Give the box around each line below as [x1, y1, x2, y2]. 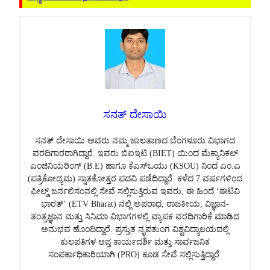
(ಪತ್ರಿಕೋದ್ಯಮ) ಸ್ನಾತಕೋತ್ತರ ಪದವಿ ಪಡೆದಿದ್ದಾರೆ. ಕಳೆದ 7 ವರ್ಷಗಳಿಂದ [28, 174, 242, 184]
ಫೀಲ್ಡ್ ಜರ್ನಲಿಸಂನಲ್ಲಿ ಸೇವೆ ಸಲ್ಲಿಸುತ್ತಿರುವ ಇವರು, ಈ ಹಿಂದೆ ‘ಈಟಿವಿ [30, 187, 240, 196]
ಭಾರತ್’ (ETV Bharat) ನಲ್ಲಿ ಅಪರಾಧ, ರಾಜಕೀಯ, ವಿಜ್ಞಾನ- [41, 199, 229, 209]
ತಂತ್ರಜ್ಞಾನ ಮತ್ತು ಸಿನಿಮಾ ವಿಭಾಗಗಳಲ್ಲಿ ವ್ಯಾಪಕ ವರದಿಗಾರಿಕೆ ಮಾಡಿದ [31, 212, 239, 222]
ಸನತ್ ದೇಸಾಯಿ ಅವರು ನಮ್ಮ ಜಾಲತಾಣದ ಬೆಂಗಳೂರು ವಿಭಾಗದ [35, 136, 235, 146]
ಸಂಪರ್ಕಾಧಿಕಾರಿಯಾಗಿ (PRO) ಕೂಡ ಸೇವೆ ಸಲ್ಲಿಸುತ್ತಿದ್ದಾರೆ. [48, 250, 222, 260]
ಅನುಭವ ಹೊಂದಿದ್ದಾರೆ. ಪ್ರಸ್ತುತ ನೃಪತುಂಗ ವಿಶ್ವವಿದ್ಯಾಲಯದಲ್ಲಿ [41, 225, 229, 234]
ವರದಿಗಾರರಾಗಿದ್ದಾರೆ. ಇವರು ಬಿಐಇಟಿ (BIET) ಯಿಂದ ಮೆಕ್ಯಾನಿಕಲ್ [32, 149, 238, 159]
